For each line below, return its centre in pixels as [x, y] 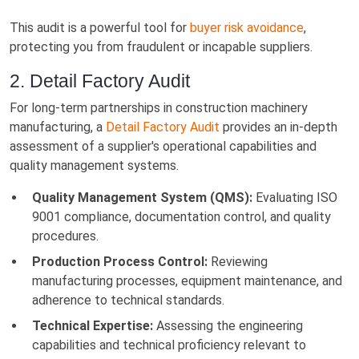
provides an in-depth [278, 127]
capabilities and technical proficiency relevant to [169, 345]
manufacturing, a [58, 127]
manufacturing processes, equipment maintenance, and [187, 280]
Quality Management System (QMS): [142, 197]
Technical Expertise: [93, 325]
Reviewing [238, 261]
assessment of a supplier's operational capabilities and [163, 146]
